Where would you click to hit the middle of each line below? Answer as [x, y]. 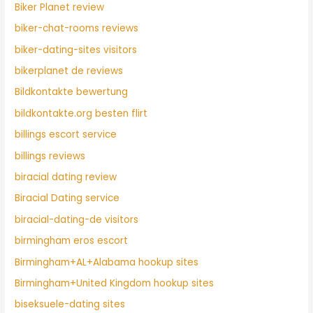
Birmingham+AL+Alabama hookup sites [107, 262]
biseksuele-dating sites [70, 305]
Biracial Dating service [67, 198]
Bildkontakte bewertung [72, 92]
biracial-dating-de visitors [77, 219]
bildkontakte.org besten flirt [81, 113]
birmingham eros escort [72, 241]
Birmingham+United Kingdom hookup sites [115, 284]
